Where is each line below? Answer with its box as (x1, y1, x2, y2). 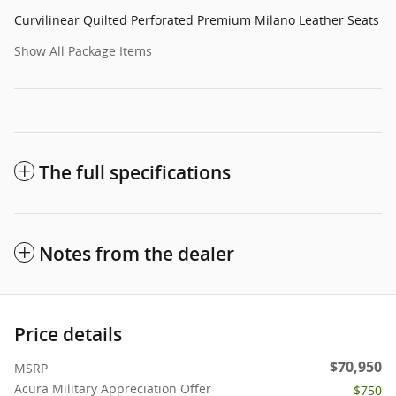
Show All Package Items (14, 42, 152, 59)
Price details (14, 323, 122, 346)
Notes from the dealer (39, 242, 234, 265)
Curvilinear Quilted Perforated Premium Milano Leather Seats (14, 11, 379, 28)
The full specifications (39, 161, 231, 184)
